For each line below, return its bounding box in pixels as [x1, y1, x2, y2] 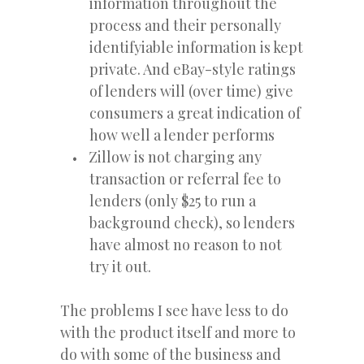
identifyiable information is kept [89, 37, 303, 57]
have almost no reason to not [89, 234, 282, 254]
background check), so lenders [89, 212, 295, 232]
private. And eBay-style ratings [89, 58, 296, 79]
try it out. [89, 256, 151, 276]
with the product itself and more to [60, 322, 296, 342]
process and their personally [89, 15, 281, 35]
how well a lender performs [89, 124, 275, 145]
